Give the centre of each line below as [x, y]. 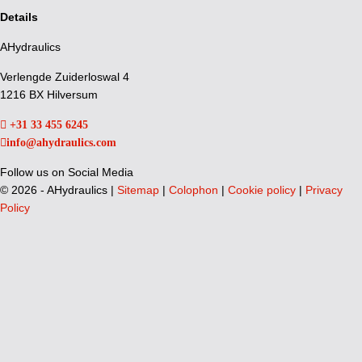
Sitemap [140, 190]
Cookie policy [263, 190]
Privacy [324, 190]
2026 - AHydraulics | [63, 190]
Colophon [195, 190]
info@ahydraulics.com [61, 143]
